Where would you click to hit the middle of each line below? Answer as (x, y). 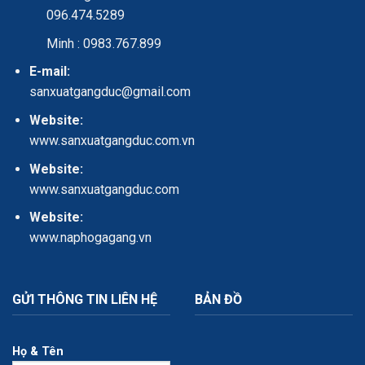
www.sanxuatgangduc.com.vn (112, 140)
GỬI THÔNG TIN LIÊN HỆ (85, 299)
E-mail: (49, 72)
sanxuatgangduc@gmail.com (110, 92)
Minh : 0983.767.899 (103, 43)
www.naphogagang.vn (90, 238)
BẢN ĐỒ (218, 299)
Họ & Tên (38, 352)
